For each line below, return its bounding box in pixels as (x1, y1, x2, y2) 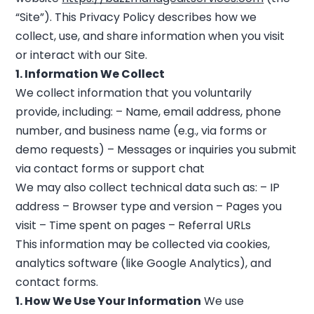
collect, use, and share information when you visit (15, 28, 285, 44)
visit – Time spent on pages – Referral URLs (15, 217, 252, 233)
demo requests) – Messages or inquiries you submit (15, 142, 297, 158)
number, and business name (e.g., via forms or (15, 123, 268, 139)
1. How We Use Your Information (15, 293, 202, 309)
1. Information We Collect (15, 66, 165, 82)
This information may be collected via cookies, (15, 236, 271, 252)
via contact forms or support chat (15, 161, 205, 177)
